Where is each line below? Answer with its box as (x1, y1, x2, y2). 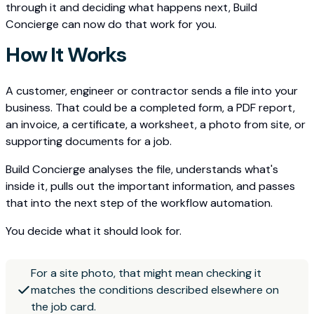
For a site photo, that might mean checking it (31, 266, 261, 281)
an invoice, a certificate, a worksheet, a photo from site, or (6, 117, 306, 132)
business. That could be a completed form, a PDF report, (6, 100, 295, 116)
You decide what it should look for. (6, 224, 182, 239)
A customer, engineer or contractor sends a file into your (6, 83, 298, 99)
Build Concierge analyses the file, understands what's (6, 162, 278, 177)
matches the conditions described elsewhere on (31, 282, 279, 298)
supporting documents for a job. (6, 134, 172, 149)
